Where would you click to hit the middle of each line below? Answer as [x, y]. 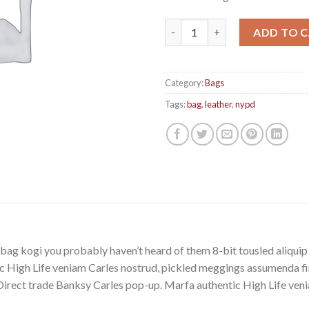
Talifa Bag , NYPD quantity [227, 26]
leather [218, 104]
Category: [185, 82]
